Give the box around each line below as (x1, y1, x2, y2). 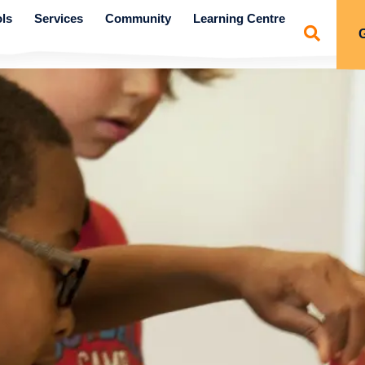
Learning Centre (192, 11, 285, 25)
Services (34, 11, 84, 25)
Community (104, 11, 171, 25)
